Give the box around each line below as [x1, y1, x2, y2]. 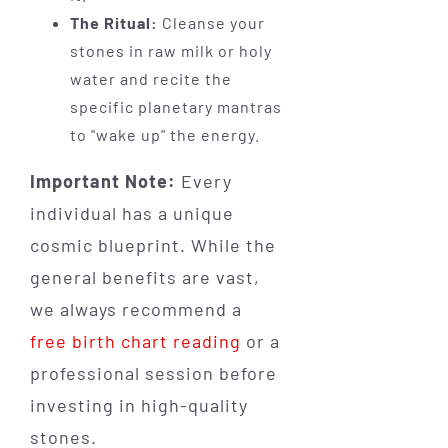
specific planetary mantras [69, 97, 282, 117]
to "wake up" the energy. [69, 125, 260, 145]
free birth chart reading [29, 330, 241, 353]
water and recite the [69, 69, 232, 89]
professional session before [29, 362, 277, 385]
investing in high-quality [29, 394, 248, 417]
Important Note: [29, 170, 176, 193]
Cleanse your [157, 13, 265, 33]
